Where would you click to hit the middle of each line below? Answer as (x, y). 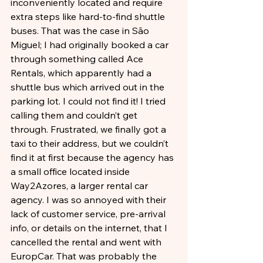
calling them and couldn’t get (75, 115)
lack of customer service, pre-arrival (89, 213)
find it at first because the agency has (93, 157)
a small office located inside (71, 171)
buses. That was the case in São (81, 30)
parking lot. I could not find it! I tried (89, 101)
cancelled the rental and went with (87, 242)
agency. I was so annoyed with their (90, 199)
